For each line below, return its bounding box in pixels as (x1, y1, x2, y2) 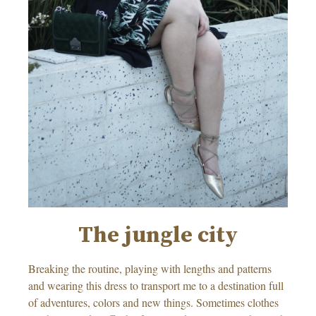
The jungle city (78, 221, 238, 250)
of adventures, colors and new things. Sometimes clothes (28, 294, 279, 310)
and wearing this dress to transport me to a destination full (28, 277, 284, 293)
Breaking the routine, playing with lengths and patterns (28, 260, 272, 276)
